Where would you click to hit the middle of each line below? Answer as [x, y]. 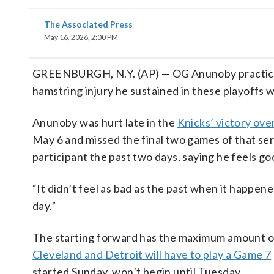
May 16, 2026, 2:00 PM [81, 37]
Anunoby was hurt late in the [105, 122]
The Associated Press [88, 24]
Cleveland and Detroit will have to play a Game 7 [152, 254]
